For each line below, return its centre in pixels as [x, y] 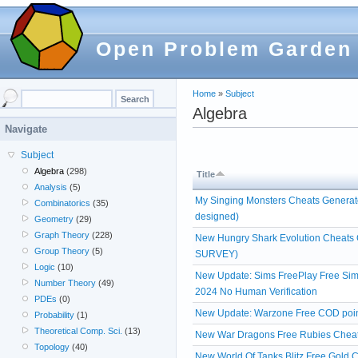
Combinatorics [63, 203]
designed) [217, 216]
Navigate [26, 129]
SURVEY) [217, 254]
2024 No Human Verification [256, 291]
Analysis [51, 187]
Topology [52, 347]
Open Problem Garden [224, 49]
